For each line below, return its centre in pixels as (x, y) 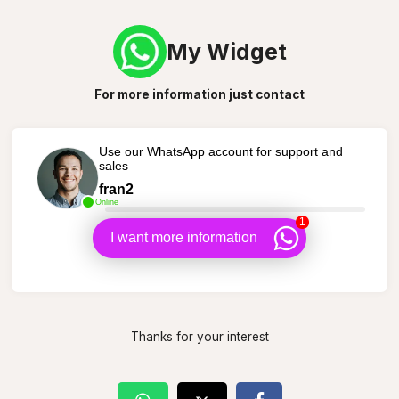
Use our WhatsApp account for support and (220, 151)
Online (106, 202)
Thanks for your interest (199, 336)
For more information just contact (199, 94)
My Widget (226, 52)
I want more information (184, 237)
